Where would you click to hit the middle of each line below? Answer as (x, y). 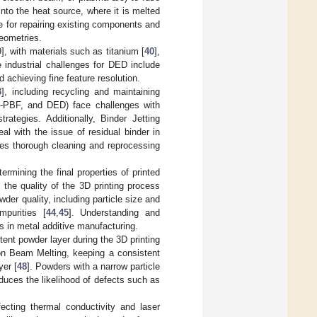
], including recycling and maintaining (81, 92)
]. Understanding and (114, 213)
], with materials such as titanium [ (73, 52)
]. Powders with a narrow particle (93, 267)
